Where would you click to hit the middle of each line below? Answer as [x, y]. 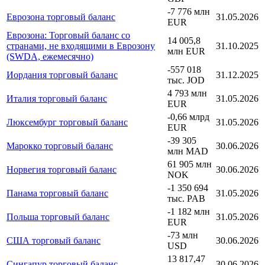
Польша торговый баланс [58, 216]
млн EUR [186, 51]
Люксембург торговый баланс [67, 122]
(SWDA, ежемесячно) [50, 56]
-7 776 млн [189, 11]
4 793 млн [187, 93]
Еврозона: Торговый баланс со [68, 35]
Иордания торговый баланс [62, 75]
